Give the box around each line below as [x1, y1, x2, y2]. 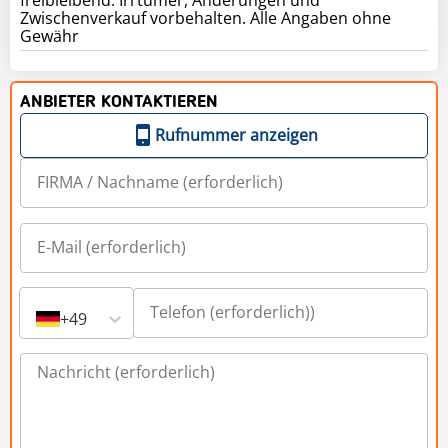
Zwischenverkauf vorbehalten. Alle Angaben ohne [20, 6, 391, 29]
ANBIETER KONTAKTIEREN [20, 92, 218, 111]
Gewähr [20, 24, 79, 47]
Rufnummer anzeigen [154, 123, 318, 146]
